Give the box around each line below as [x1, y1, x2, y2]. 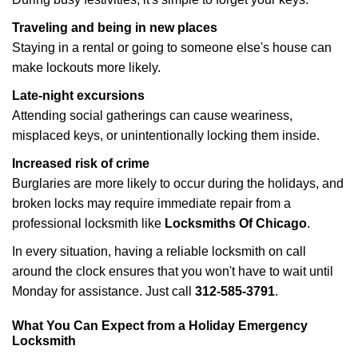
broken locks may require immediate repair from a [12, 197, 291, 210]
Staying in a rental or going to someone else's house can [12, 41, 332, 54]
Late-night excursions [12, 89, 145, 102]
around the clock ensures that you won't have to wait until [12, 265, 333, 278]
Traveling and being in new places [12, 21, 217, 34]
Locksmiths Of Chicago [165, 217, 307, 230]
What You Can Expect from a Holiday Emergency [12, 319, 308, 332]
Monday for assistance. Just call [12, 284, 195, 298]
